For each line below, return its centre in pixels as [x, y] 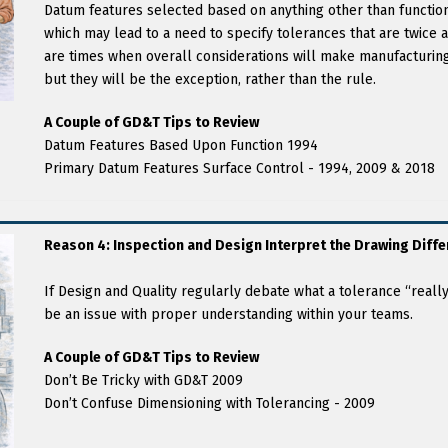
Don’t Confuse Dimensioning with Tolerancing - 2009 [209, 403]
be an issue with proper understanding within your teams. [228, 314]
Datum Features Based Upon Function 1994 [181, 145]
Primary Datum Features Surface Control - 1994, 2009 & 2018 [239, 168]
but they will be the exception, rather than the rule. [210, 79]
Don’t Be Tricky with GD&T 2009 [143, 380]
